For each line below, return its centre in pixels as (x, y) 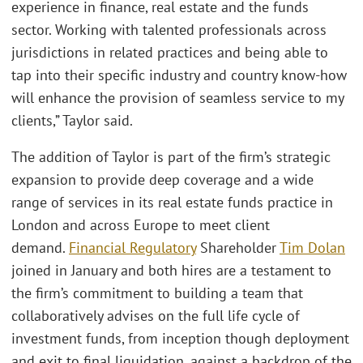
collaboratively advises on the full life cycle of (156, 316)
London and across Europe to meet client (141, 225)
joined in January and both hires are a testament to (171, 271)
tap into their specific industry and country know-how (179, 75)
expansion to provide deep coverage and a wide (162, 180)
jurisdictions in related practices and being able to (170, 52)
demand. (40, 248)
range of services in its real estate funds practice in (172, 203)
